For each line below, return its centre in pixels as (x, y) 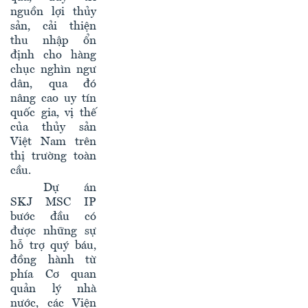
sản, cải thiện (53, 27)
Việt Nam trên (53, 142)
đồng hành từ (53, 261)
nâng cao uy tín (53, 99)
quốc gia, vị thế (53, 113)
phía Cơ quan (53, 275)
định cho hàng (53, 56)
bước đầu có (53, 217)
